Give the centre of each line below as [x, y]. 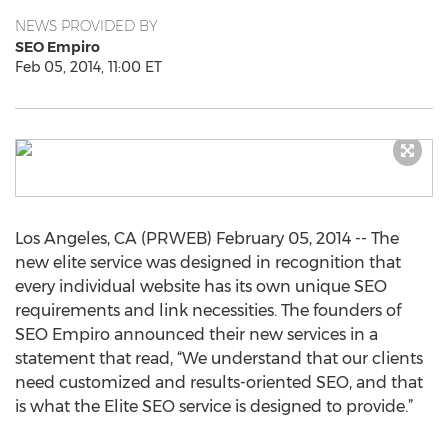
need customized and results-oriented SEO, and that [219, 382]
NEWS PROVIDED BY [86, 26]
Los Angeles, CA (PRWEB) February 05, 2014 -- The [207, 238]
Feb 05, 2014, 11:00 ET [88, 67]
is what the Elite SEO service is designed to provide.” [214, 406]
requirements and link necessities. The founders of [208, 310]
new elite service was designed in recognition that [208, 262]
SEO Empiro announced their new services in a [196, 334]
